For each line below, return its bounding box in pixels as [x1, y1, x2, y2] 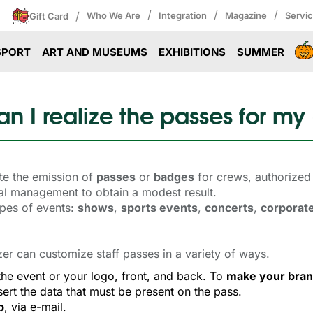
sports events [121, 200, 198, 214]
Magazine [225, 10, 267, 21]
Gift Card [29, 10, 68, 22]
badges [154, 169, 194, 184]
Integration [159, 10, 207, 21]
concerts [205, 200, 254, 214]
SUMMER [236, 45, 284, 59]
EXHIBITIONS [158, 45, 226, 59]
